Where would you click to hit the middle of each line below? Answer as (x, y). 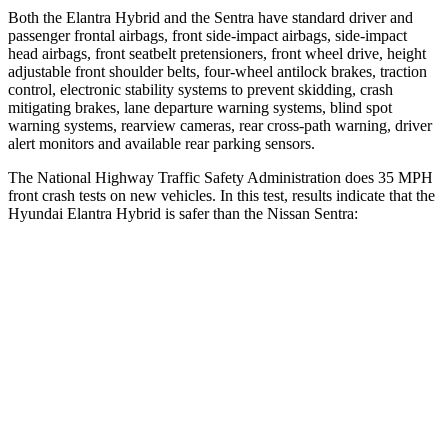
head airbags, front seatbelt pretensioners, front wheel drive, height (217, 53)
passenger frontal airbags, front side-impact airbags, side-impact (207, 35)
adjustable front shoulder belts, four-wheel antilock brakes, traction (217, 71)
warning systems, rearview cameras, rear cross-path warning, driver (220, 125)
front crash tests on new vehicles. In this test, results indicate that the (221, 195)
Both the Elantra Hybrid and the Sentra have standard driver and (210, 17)
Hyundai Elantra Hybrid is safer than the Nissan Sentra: (183, 213)
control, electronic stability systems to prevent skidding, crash (200, 89)
